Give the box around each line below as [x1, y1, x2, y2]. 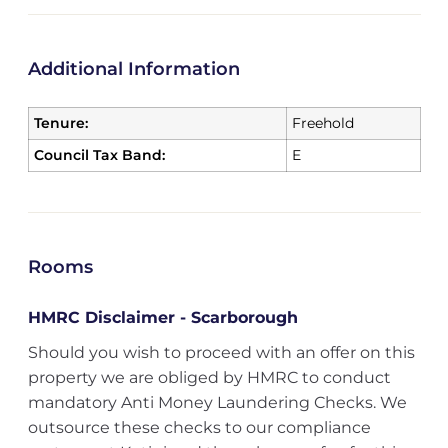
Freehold [291, 114, 354, 132]
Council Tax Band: [33, 146, 165, 164]
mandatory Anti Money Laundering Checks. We [27, 393, 407, 412]
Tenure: [33, 114, 88, 132]
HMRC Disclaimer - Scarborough [27, 308, 298, 327]
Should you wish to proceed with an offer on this [27, 343, 415, 362]
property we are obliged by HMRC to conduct [27, 368, 391, 387]
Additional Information [27, 58, 240, 80]
